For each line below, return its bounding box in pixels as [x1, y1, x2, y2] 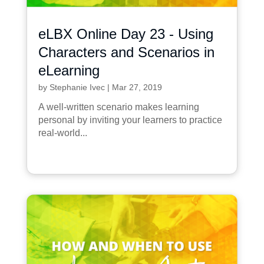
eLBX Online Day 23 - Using [38, 25, 213, 42]
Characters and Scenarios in [38, 44, 214, 60]
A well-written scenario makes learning [38, 101, 199, 112]
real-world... [38, 127, 87, 138]
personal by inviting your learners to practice [38, 114, 222, 125]
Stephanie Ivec [49, 82, 105, 92]
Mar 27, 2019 [111, 82, 162, 92]
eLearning [38, 62, 100, 78]
